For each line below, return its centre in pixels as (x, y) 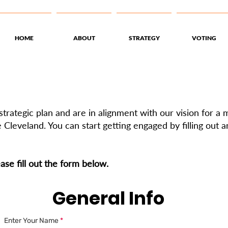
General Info (108, 198)
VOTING (204, 38)
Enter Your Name (31, 221)
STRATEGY (144, 38)
